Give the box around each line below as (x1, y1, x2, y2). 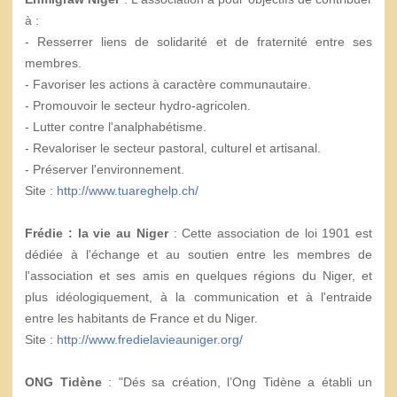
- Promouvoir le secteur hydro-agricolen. (25, 98, 251, 113)
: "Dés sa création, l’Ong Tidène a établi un (101, 375, 372, 389)
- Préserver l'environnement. (25, 162, 184, 176)
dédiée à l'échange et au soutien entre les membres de (25, 247, 372, 261)
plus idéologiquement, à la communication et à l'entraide (25, 290, 372, 304)
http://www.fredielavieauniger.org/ (57, 332, 243, 346)
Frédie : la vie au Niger (25, 226, 168, 240)
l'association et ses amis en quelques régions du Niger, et (25, 269, 372, 283)
